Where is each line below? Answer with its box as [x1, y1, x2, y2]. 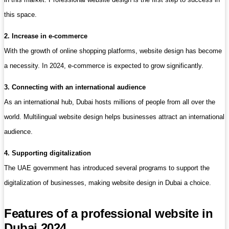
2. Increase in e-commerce [4, 32, 87, 40]
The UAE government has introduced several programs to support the [4, 164, 210, 172]
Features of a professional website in [4, 206, 213, 220]
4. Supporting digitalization [4, 149, 91, 157]
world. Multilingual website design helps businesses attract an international [4, 113, 224, 121]
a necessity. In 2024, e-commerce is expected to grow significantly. [4, 62, 203, 70]
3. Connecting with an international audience [4, 83, 146, 91]
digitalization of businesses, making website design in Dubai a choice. [4, 179, 211, 187]
